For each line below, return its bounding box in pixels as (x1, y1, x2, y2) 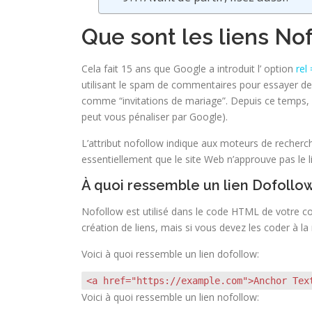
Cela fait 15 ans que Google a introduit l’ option (81, 62, 296, 75)
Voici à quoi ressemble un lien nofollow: (81, 290, 259, 304)
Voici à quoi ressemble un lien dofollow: (81, 247, 259, 260)
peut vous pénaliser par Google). (81, 110, 228, 123)
